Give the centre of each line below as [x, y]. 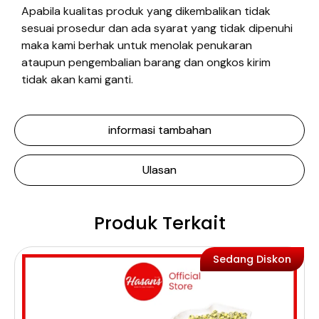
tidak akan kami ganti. [77, 80]
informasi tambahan [159, 130]
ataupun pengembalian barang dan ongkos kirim [146, 63]
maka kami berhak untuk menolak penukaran [137, 46]
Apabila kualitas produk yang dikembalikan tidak [146, 11]
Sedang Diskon [252, 259]
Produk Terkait [159, 223]
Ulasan [159, 169]
